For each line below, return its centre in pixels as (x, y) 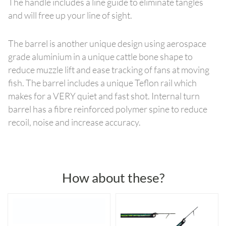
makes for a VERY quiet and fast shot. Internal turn (104, 96)
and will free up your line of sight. (70, 15)
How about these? (113, 177)
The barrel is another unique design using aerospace (107, 43)
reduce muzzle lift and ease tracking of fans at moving (109, 69)
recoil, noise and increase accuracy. (74, 122)
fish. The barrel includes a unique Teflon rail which (102, 82)
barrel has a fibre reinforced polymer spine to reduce (108, 109)
